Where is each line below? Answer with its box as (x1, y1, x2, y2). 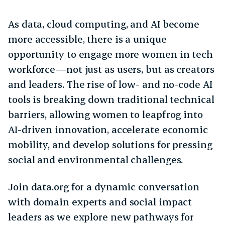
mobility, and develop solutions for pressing (8, 138, 212, 151)
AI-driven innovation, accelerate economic (8, 123, 208, 136)
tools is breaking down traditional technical (8, 92, 214, 105)
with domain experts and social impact (8, 195, 192, 208)
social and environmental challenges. (8, 153, 186, 166)
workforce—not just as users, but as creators (8, 62, 214, 75)
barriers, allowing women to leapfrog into (8, 107, 203, 121)
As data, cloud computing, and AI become (8, 17, 200, 30)
